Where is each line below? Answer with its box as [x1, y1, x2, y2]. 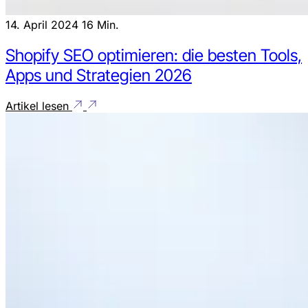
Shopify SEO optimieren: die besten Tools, [5, 45, 302, 66]
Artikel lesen [5, 99, 72, 113]
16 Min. [82, 18, 119, 32]
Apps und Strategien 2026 [5, 65, 192, 86]
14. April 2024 [5, 18, 82, 32]
